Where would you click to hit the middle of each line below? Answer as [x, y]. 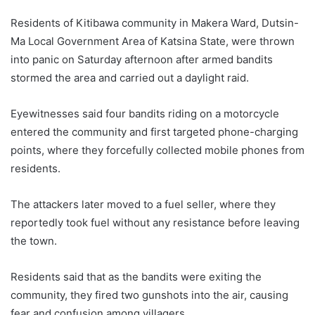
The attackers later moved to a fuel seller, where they [143, 204]
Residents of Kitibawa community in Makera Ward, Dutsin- [155, 22]
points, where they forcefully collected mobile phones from [157, 150]
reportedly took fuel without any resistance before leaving [155, 222]
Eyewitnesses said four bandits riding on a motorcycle [145, 113]
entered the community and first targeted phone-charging [154, 131]
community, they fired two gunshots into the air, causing [149, 295]
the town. [34, 240]
